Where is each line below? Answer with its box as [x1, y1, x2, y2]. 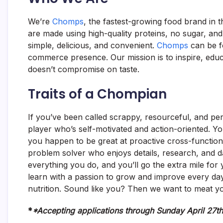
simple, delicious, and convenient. [28, 40, 157, 50]
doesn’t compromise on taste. [28, 64, 139, 74]
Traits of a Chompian [28, 85, 167, 103]
